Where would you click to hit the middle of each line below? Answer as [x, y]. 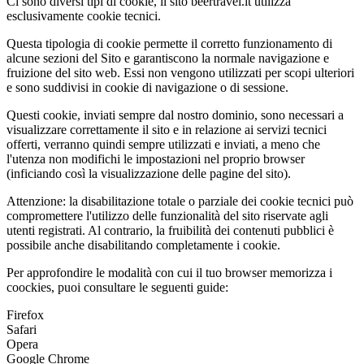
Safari [22, 329]
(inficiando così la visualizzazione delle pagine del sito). [149, 173]
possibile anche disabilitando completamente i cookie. [143, 245]
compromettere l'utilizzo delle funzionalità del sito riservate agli [167, 215]
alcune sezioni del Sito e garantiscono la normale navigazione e [168, 58]
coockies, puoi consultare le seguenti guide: [117, 287]
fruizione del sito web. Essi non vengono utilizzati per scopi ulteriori [180, 72]
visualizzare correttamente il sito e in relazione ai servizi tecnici [167, 129]
